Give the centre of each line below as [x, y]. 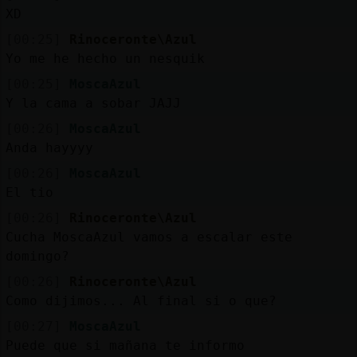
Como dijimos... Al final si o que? [141, 300]
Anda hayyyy [49, 147]
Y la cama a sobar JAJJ [93, 103]
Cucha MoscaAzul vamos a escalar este [149, 237]
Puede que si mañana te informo [125, 345]
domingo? [37, 256]
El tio [29, 192]
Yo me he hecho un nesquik [105, 58]
